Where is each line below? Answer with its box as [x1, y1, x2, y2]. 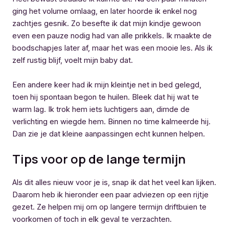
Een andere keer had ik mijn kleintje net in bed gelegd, [12, 80, 201, 89]
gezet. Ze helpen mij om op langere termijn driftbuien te [12, 202, 207, 212]
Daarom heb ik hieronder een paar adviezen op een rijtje [12, 190, 209, 199]
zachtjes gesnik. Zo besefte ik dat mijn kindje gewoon [12, 19, 201, 29]
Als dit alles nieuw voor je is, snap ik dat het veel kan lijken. [12, 177, 216, 187]
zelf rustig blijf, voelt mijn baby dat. [12, 56, 133, 65]
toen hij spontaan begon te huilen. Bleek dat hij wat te [12, 92, 199, 102]
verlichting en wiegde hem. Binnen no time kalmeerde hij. [12, 117, 211, 126]
